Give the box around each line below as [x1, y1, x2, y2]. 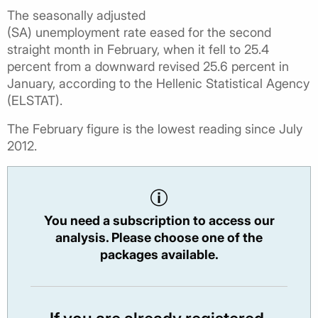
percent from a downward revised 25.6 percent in [7, 58, 289, 74]
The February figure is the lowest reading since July [7, 121, 302, 136]
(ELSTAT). [7, 92, 62, 108]
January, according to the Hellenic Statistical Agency [7, 75, 309, 91]
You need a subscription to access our [43, 212, 275, 228]
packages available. [99, 246, 219, 262]
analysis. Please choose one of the [55, 229, 263, 245]
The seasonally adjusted [7, 7, 146, 23]
